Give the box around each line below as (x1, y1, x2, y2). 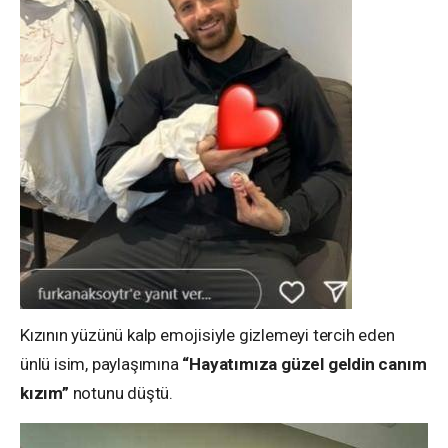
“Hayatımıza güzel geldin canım (182, 353, 427, 374)
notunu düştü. (68, 382, 174, 403)
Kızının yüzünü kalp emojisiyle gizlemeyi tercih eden (20, 324, 395, 345)
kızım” (20, 382, 69, 403)
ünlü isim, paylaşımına (20, 353, 183, 374)
